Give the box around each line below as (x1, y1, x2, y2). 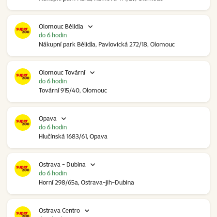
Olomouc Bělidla (39, 22, 83, 31)
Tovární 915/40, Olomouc (39, 86, 107, 94)
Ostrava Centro (39, 206, 80, 215)
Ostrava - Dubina (39, 160, 86, 169)
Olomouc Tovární (39, 68, 85, 77)
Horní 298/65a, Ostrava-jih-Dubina (39, 178, 134, 186)
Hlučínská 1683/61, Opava (39, 132, 108, 140)
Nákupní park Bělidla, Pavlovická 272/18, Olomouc (39, 40, 175, 48)
